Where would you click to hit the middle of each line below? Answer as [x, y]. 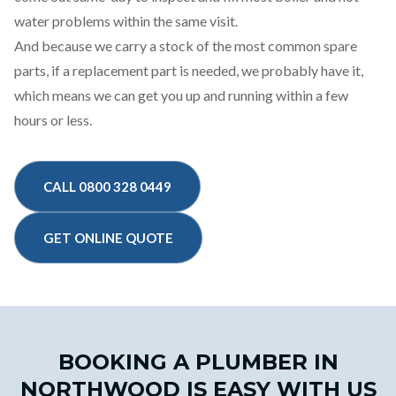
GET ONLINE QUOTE [108, 238]
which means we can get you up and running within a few [181, 95]
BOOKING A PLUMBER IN [198, 362]
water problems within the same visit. [126, 21]
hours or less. [53, 120]
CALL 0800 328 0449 [107, 187]
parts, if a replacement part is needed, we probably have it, [189, 70]
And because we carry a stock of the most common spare [186, 46]
